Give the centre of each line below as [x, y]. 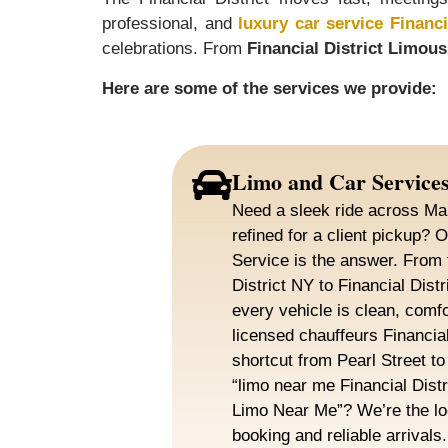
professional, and [170, 24]
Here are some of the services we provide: [269, 88]
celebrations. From [174, 49]
